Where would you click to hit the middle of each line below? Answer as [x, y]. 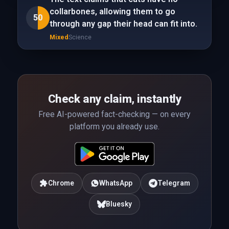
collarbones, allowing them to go [112, 12]
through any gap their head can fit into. [123, 24]
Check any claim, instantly [114, 99]
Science [80, 37]
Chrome [61, 183]
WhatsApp [116, 183]
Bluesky [119, 204]
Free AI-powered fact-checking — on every [114, 114]
